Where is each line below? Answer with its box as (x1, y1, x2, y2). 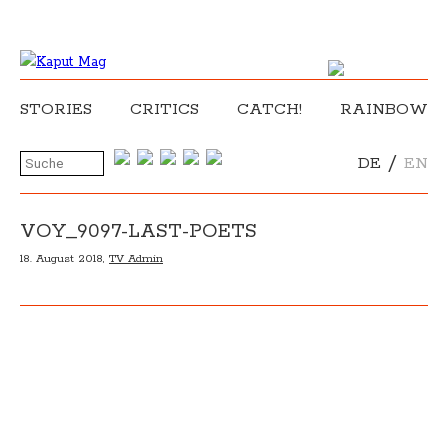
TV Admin (109, 251, 163, 266)
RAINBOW (340, 99, 428, 120)
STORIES (20, 99, 92, 120)
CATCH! (237, 99, 302, 120)
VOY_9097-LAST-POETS (20, 219, 257, 244)
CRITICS (130, 99, 199, 120)
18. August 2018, (20, 251, 109, 266)
